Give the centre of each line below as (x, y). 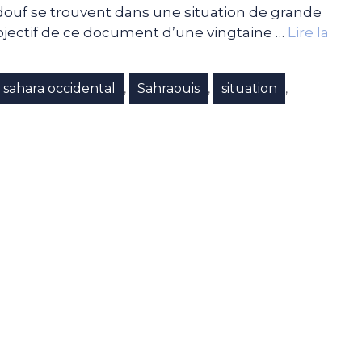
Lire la (308, 32)
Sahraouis (169, 88)
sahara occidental (60, 88)
